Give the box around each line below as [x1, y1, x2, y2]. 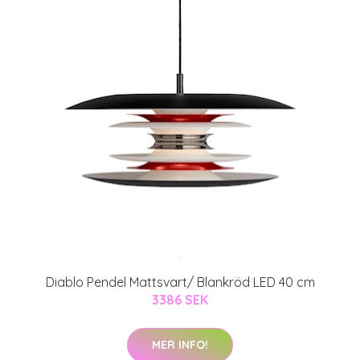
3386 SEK [152, 291, 208, 308]
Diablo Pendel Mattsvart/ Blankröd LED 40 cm [45, 273, 315, 290]
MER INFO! [152, 337, 208, 352]
